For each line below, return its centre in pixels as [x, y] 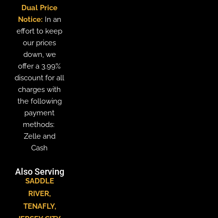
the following [39, 101]
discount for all [40, 77]
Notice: [30, 19]
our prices [40, 42]
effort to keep [40, 31]
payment [40, 112]
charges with [40, 89]
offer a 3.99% [40, 66]
